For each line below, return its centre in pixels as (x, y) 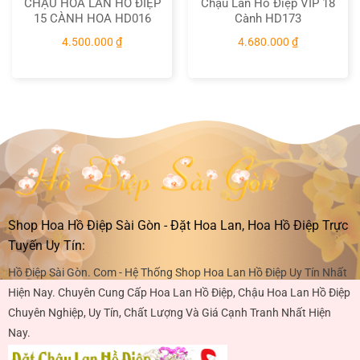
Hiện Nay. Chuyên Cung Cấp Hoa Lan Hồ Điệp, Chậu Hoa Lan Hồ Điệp (179, 292)
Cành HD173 (268, 18)
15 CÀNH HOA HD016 (92, 18)
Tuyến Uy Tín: (46, 245)
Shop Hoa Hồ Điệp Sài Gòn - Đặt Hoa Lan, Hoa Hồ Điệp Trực (178, 225)
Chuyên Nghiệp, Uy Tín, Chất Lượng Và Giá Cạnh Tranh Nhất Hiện (169, 313)
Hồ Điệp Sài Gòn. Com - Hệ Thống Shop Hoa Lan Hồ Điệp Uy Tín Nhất (177, 272)
